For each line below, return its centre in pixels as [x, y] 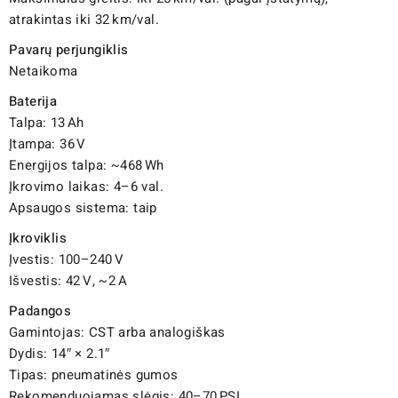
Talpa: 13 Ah [47, 122]
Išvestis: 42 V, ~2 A [68, 280]
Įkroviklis [38, 238]
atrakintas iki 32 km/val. [84, 19]
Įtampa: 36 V [48, 143]
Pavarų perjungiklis [69, 49]
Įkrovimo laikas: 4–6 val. [86, 186]
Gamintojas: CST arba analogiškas [117, 332]
